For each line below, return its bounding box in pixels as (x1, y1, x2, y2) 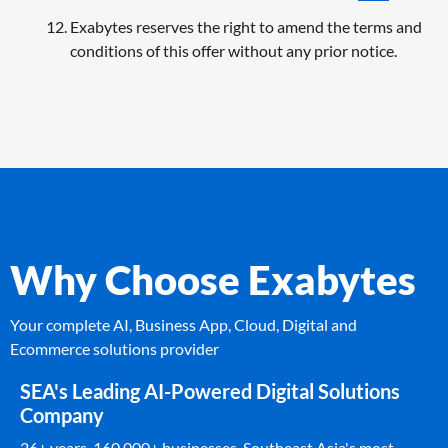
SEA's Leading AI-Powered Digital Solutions (20, 378, 400, 403)
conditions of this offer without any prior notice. (70, 40, 397, 60)
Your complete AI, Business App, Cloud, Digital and (10, 314, 357, 334)
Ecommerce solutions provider (10, 338, 219, 358)
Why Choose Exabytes (10, 255, 416, 304)
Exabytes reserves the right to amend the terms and (70, 16, 422, 36)
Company (20, 402, 104, 427)
